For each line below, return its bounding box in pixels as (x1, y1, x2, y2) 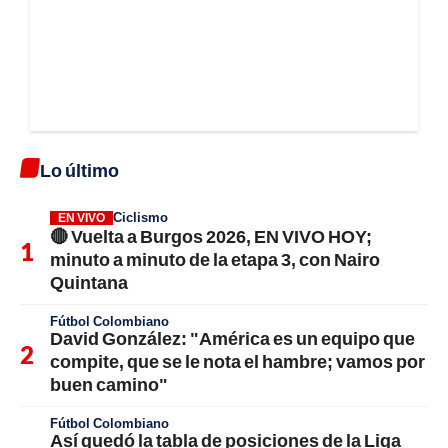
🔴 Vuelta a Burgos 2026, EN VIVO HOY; (50, 224, 372, 247)
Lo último (40, 158, 119, 181)
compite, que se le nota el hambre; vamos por (50, 349, 425, 372)
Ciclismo (113, 208, 168, 225)
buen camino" (50, 372, 168, 395)
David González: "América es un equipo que (50, 326, 415, 349)
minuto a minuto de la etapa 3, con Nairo (50, 247, 380, 270)
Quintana (50, 270, 128, 293)
